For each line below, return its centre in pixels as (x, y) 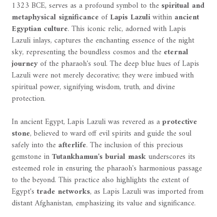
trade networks (63, 192)
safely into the (35, 145)
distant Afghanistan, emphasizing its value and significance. (104, 203)
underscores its (170, 157)
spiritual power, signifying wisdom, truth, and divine (93, 87)
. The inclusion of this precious (135, 145)
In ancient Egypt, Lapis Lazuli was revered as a (87, 122)
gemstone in (32, 157)
